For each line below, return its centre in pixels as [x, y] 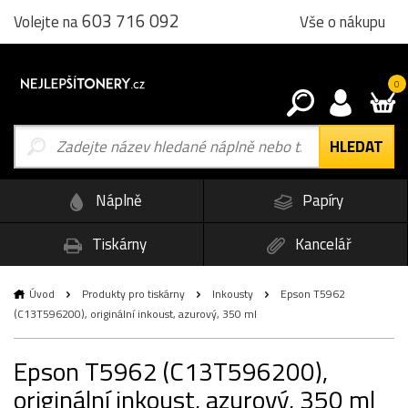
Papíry [321, 200]
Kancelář [321, 244]
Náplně [117, 200]
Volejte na [48, 22]
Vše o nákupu [342, 21]
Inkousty [233, 293]
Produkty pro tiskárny [133, 293]
